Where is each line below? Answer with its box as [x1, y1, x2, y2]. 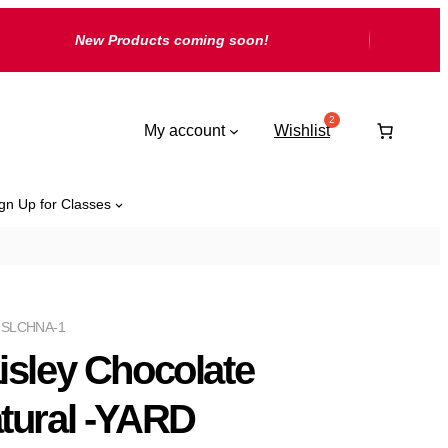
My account [144, 121, 226, 139]
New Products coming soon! [74, 32, 269, 48]
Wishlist [274, 121, 330, 139]
